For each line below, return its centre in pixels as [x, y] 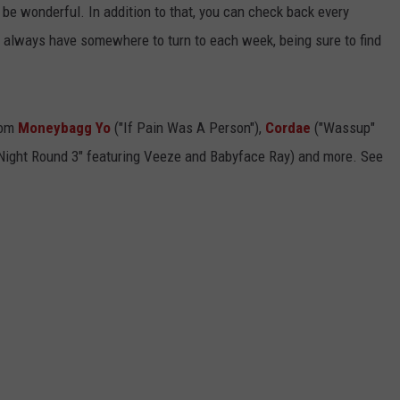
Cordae [288, 128]
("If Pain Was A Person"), [188, 128]
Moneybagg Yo [64, 128]
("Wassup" [343, 128]
